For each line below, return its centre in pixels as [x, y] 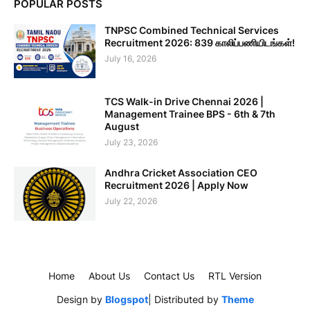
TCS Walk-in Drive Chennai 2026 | [184, 102]
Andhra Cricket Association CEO [181, 173]
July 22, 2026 [131, 201]
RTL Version [235, 276]
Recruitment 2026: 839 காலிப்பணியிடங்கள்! [200, 43]
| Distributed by [184, 300]
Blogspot [126, 300]
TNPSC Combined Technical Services [192, 30]
